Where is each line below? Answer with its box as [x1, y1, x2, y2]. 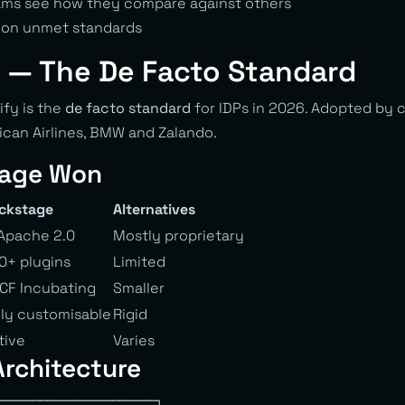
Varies [113, 330, 155, 350]
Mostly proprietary [113, 225, 244, 245]
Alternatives [113, 199, 195, 219]
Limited [113, 251, 165, 271]
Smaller [113, 278, 165, 297]
